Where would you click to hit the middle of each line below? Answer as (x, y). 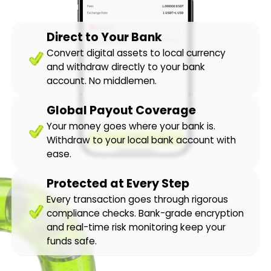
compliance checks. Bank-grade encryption (145, 214)
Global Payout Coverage (122, 111)
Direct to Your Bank (105, 38)
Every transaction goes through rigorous (138, 200)
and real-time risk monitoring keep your (136, 227)
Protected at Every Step (118, 184)
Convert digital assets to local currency (136, 53)
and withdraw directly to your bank (126, 67)
